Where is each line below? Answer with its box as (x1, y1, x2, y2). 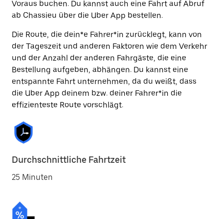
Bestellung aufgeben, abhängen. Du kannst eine (12, 65, 188, 74)
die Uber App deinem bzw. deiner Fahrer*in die (12, 88, 182, 98)
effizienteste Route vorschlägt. (12, 100, 123, 109)
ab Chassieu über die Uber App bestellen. (12, 11, 163, 20)
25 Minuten (12, 173, 53, 182)
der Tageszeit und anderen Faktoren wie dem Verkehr (12, 42, 207, 51)
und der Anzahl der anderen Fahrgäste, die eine (12, 53, 186, 63)
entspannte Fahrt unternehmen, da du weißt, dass (12, 77, 197, 86)
